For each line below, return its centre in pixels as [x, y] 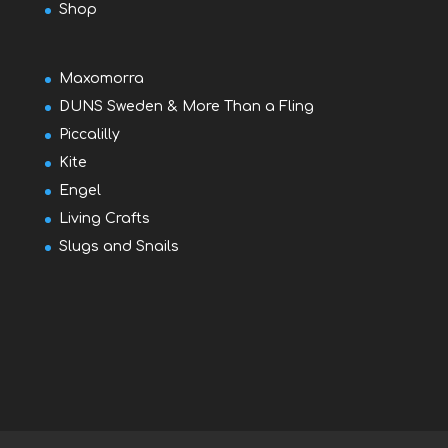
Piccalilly [89, 135]
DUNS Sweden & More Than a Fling [186, 107]
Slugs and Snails [118, 247]
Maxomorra [101, 79]
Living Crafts [104, 219]
